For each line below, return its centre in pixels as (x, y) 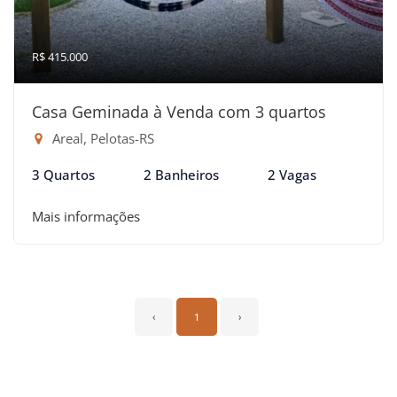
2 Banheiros (181, 174)
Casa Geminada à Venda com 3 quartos (179, 111)
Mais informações (86, 216)
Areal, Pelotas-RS (101, 138)
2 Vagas (292, 174)
